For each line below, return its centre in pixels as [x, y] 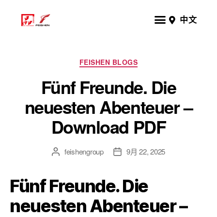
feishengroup [84, 151]
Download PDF [108, 126]
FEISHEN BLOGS [108, 62]
